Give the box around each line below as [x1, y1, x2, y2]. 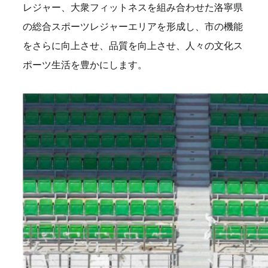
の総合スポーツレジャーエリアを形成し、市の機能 [23, 19, 243, 33]
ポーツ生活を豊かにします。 [23, 57, 147, 71]
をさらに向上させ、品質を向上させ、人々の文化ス [23, 38, 243, 52]
